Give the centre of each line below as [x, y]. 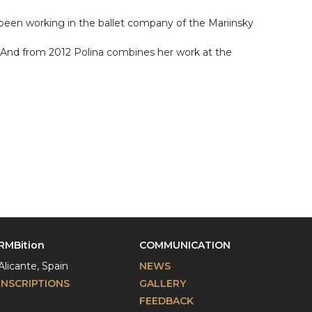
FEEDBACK [167, 301]
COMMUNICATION [185, 245]
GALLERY [163, 283]
